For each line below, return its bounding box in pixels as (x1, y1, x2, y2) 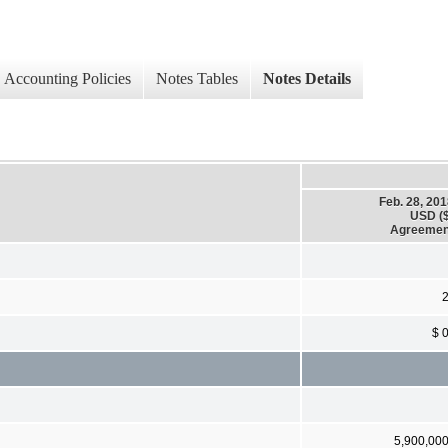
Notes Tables (156, 70, 238, 88)
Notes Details (263, 70, 351, 88)
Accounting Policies (4, 70, 131, 88)
